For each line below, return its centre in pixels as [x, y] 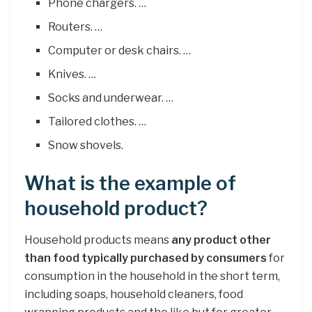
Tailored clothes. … [97, 122]
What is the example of [130, 184]
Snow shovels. [86, 146]
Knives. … [72, 75]
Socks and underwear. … [111, 98]
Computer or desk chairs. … [120, 51]
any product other [221, 240]
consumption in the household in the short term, [152, 276]
